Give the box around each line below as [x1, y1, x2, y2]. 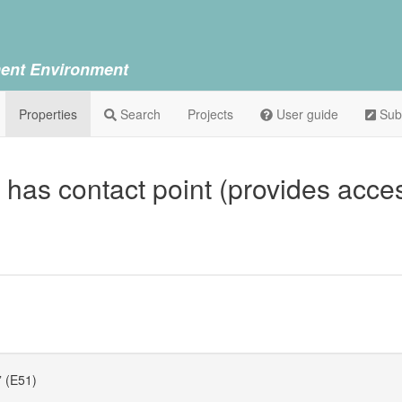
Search [117, 105, 161, 123]
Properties [19, 105, 77, 123]
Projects [188, 105, 233, 123]
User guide [273, 105, 338, 123]
